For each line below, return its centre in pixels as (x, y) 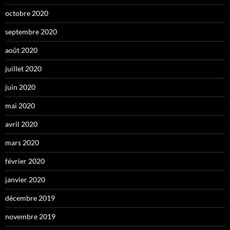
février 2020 (25, 161)
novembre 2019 (30, 216)
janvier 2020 (25, 179)
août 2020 (21, 50)
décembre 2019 (30, 198)
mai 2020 (20, 105)
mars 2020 (22, 142)
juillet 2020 (23, 68)
